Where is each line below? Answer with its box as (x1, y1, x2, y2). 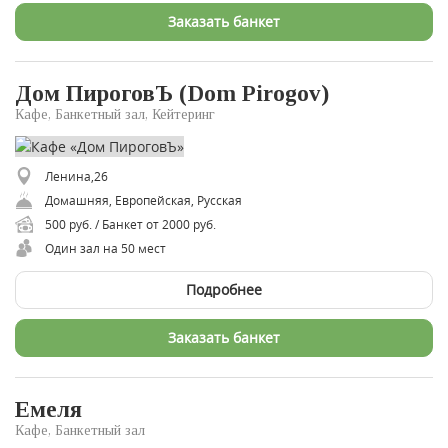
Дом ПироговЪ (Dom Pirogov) (15, 80, 329, 106)
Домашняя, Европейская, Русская (45, 191, 242, 208)
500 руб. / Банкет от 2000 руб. (45, 215, 216, 232)
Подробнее (186, 279, 262, 299)
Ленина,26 (45, 167, 108, 184)
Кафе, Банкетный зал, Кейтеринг (15, 106, 215, 122)
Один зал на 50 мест (45, 239, 166, 256)
